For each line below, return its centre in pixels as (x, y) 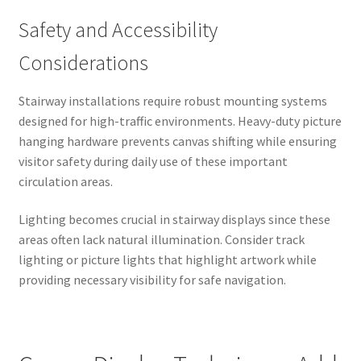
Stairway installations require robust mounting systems (172, 100)
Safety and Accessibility (118, 29)
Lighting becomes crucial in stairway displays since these (174, 220)
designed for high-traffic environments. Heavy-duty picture (180, 120)
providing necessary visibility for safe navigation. (152, 280)
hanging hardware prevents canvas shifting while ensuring (177, 141)
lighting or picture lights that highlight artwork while (167, 260)
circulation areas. (65, 181)
